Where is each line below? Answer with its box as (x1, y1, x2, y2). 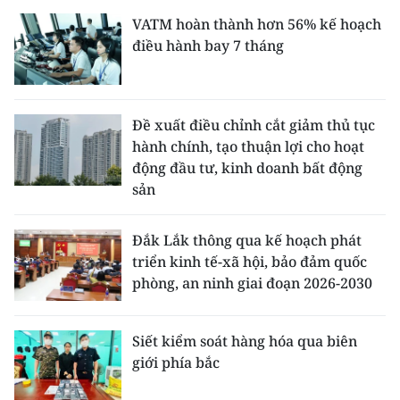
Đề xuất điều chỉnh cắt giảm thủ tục (132, 115, 375, 135)
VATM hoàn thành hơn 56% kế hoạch (132, 14, 381, 34)
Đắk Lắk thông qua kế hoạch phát (132, 230, 362, 250)
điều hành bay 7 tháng (132, 36, 284, 55)
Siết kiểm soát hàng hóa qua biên (132, 331, 357, 351)
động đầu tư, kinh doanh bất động (132, 158, 362, 178)
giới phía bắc (132, 353, 220, 372)
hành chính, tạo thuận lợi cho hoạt (132, 137, 364, 156)
